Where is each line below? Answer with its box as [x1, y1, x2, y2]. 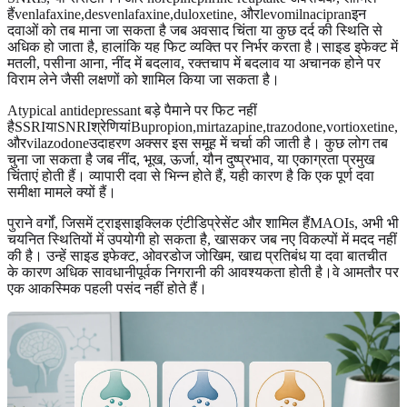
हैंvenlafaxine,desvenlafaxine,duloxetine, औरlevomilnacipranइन [7, 5, 366, 22]
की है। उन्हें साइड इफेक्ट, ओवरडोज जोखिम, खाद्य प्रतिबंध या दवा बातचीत [7, 247, 387, 263]
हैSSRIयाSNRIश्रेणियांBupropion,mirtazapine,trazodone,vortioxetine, [7, 118, 398, 134]
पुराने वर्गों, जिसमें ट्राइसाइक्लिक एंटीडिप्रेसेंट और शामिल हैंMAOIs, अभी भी [7, 214, 399, 231]
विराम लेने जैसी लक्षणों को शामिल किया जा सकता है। [7, 71, 280, 87]
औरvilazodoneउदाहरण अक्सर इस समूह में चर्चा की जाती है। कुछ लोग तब [7, 134, 388, 151]
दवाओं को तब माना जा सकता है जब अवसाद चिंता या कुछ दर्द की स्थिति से [7, 22, 382, 38]
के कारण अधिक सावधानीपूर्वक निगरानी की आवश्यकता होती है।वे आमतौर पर [7, 263, 399, 280]
